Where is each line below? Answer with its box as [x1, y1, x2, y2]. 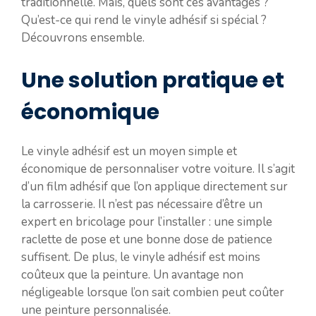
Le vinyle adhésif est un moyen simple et [21, 142, 237, 159]
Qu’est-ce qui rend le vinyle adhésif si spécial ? [21, 12, 267, 29]
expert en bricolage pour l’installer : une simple [21, 213, 272, 230]
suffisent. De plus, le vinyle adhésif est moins [21, 248, 260, 265]
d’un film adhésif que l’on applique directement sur [21, 178, 288, 195]
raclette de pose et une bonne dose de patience [21, 231, 272, 248]
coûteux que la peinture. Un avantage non [21, 266, 243, 283]
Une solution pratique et [21, 65, 284, 95]
